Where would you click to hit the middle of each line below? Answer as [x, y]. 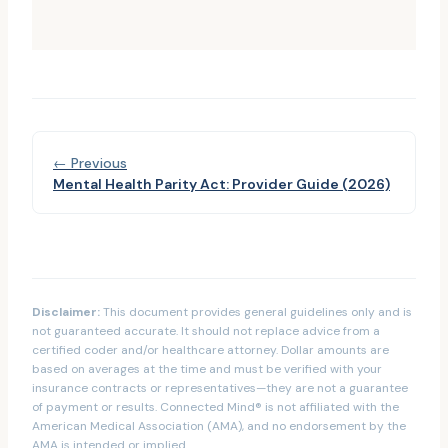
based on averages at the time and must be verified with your [207, 369]
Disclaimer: [66, 312]
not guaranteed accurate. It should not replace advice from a [206, 331]
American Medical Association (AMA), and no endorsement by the [219, 426]
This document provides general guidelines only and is [256, 312]
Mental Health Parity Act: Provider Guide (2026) [221, 184]
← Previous [90, 163]
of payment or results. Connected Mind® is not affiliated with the [215, 407]
